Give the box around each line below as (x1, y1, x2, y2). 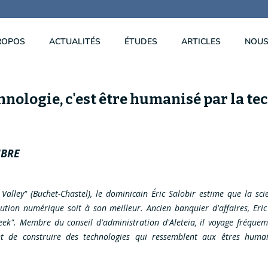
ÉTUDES (124, 36, 157, 47)
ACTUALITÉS (49, 36, 100, 47)
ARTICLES (181, 36, 221, 47)
